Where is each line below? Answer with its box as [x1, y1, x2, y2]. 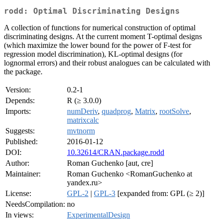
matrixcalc [67, 116, 99, 125]
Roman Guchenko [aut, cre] [67, 159, 153, 168]
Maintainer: [5, 170, 41, 178]
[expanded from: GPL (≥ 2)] [115, 189, 204, 198]
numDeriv [67, 107, 98, 116]
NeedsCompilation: [5, 200, 65, 209]
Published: [5, 137, 38, 146]
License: [5, 189, 31, 198]
